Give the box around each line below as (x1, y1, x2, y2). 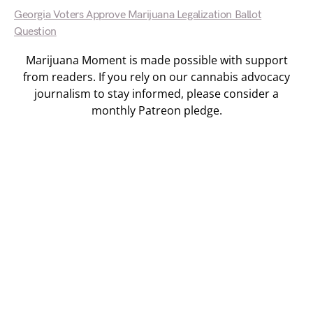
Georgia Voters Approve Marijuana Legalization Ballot (14, 8, 262, 22)
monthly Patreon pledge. (91, 103, 222, 118)
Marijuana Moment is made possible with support (25, 52, 288, 68)
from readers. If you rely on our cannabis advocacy (23, 69, 290, 85)
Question (14, 25, 57, 38)
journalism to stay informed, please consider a (34, 86, 279, 101)
